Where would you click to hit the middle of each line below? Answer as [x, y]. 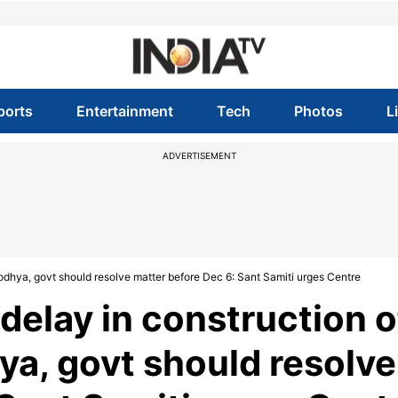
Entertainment [124, 111]
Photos [319, 111]
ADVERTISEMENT [199, 155]
